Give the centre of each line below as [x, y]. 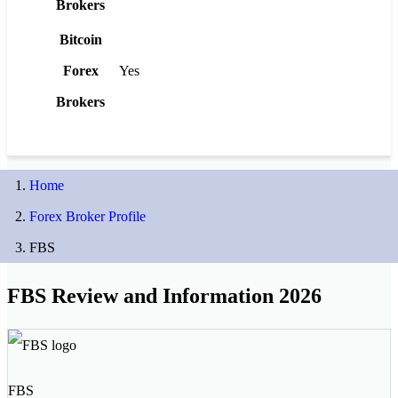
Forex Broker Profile [88, 216]
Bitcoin [80, 39]
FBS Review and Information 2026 [164, 295]
